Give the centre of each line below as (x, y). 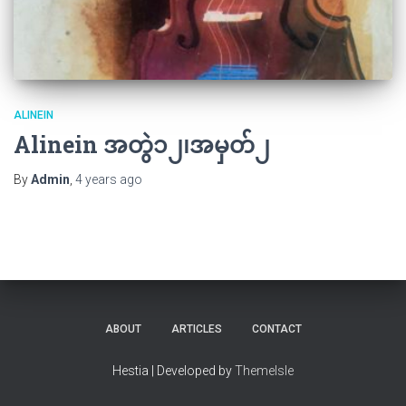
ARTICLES (196, 329)
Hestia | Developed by (174, 371)
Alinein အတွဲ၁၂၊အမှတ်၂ (142, 145)
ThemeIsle (264, 371)
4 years (96, 180)
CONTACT (276, 329)
